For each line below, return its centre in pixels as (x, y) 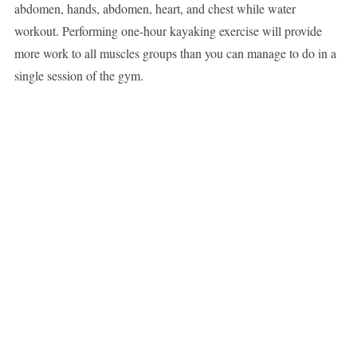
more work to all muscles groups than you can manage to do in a (175, 53)
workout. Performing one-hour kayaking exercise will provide (168, 31)
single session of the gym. (78, 76)
